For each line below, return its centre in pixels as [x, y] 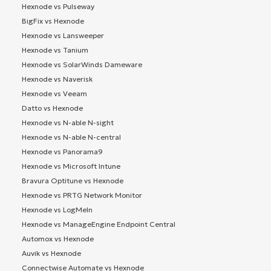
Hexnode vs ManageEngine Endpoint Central [99, 224]
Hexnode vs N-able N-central [71, 137]
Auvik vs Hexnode [51, 253]
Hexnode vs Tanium [55, 50]
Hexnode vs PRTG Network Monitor [82, 195]
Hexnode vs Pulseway [58, 6]
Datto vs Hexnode [52, 108]
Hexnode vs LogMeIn [57, 209]
